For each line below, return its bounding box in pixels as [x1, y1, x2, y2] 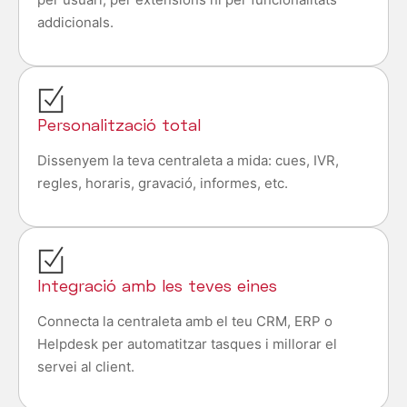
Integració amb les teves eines [37, 275, 277, 296]
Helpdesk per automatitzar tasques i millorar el [37, 335, 337, 353]
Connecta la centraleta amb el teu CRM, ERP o [37, 313, 333, 331]
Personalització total [37, 114, 201, 135]
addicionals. [37, 14, 114, 32]
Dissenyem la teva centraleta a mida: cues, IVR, [37, 152, 339, 170]
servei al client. [37, 358, 134, 376]
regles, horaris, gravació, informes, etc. [37, 174, 288, 193]
